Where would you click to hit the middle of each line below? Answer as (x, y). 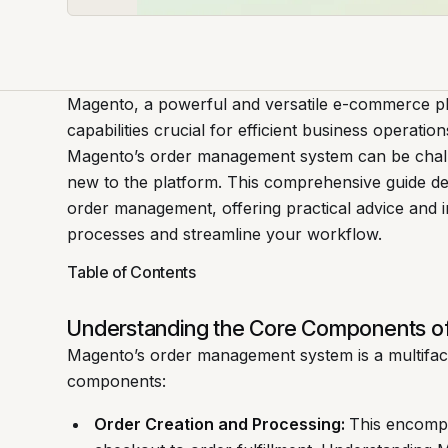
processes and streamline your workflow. (225, 233)
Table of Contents (131, 272)
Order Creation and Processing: (221, 424)
